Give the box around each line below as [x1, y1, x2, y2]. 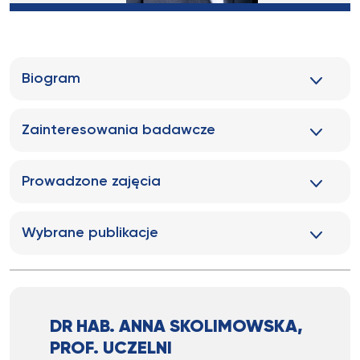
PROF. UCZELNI [50, 340, 172, 358]
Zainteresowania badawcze [22, 123, 215, 137]
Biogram [22, 72, 80, 86]
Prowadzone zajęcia [22, 174, 161, 189]
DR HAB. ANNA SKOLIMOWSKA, [50, 318, 303, 336]
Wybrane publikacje [22, 226, 158, 240]
